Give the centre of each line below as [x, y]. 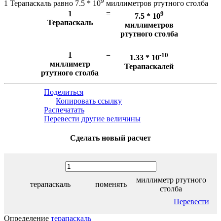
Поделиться [64, 92]
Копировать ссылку [89, 101]
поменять [111, 184]
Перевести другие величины [92, 119]
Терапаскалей [149, 66]
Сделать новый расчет [110, 138]
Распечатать [64, 110]
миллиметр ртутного [171, 180]
